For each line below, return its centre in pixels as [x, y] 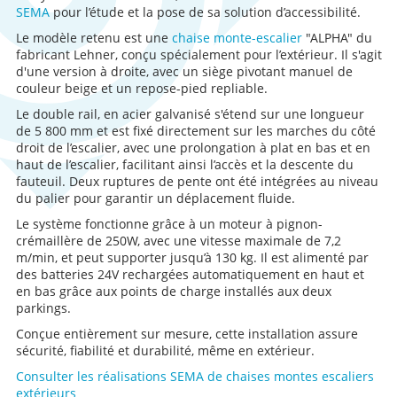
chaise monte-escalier [237, 38]
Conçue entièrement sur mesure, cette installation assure [187, 334]
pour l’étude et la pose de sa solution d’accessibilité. [205, 12]
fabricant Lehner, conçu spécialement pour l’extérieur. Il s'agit [198, 54]
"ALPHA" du [337, 38]
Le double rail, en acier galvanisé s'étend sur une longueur [190, 114]
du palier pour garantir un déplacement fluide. [155, 198]
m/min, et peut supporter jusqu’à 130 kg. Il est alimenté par [192, 257]
